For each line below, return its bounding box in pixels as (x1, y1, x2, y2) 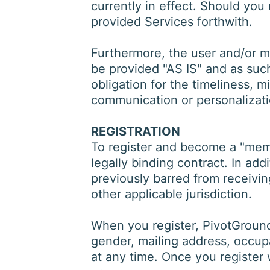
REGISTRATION (91, 124, 181, 139)
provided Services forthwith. (91, 14, 253, 29)
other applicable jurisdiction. (91, 187, 253, 201)
